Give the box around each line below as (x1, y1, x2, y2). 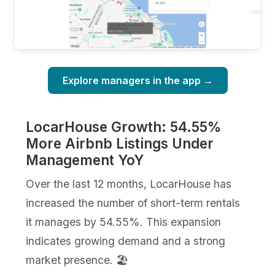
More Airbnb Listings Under (26, 134, 214, 152)
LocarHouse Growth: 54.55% (26, 118, 222, 135)
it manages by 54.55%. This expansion (26, 215, 222, 228)
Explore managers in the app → (62, 74, 213, 87)
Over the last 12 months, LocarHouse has (26, 177, 232, 190)
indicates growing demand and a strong (26, 234, 226, 247)
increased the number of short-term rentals (26, 196, 241, 209)
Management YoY (26, 151, 144, 168)
